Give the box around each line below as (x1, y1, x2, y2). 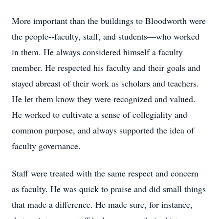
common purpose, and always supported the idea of (12, 124, 194, 136)
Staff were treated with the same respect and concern (12, 167, 198, 179)
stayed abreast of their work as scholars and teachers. (12, 77, 199, 89)
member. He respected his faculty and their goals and (12, 62, 200, 73)
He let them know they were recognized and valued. (12, 93, 196, 105)
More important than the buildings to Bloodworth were (12, 15, 206, 26)
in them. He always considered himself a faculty (12, 46, 183, 58)
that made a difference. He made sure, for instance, (12, 198, 193, 210)
